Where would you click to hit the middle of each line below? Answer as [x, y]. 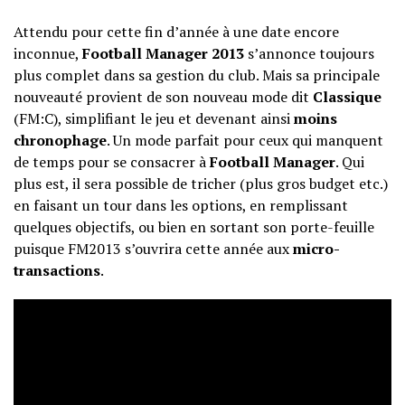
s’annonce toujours [309, 54]
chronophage [60, 141]
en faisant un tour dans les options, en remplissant [181, 206]
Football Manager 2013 [163, 54]
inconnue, [48, 54]
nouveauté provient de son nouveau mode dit [163, 97]
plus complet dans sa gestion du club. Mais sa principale [197, 75]
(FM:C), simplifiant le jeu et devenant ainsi [154, 119]
